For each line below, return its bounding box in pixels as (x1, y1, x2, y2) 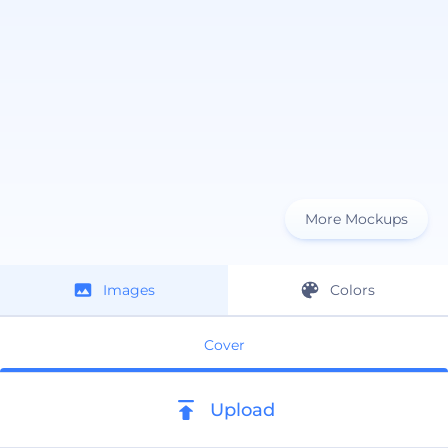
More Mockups (305, 210, 408, 228)
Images (102, 281, 155, 299)
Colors (330, 281, 376, 299)
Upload (209, 399, 275, 421)
